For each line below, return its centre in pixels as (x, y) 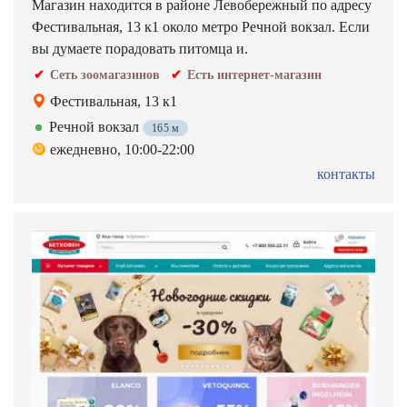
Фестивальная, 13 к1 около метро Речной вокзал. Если (201, 27)
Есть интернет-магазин (254, 75)
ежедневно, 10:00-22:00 (122, 149)
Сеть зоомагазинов (105, 75)
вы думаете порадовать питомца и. (140, 49)
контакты (346, 174)
